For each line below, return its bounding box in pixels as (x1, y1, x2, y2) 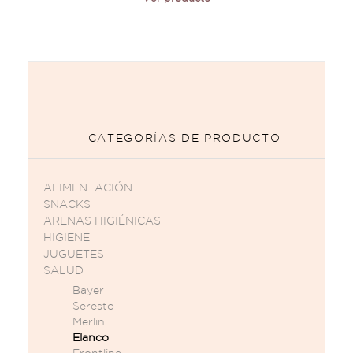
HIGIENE (43, 232, 90, 243)
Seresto (72, 301, 114, 311)
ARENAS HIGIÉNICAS (43, 216, 161, 226)
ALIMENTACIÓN (43, 183, 132, 193)
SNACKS (43, 199, 91, 210)
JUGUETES (43, 249, 104, 259)
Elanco (72, 333, 109, 343)
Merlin (72, 317, 105, 327)
